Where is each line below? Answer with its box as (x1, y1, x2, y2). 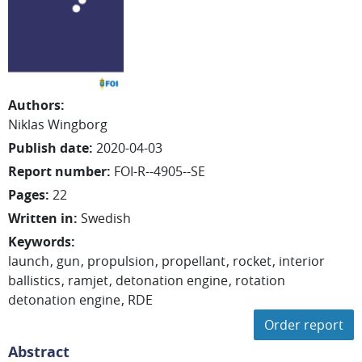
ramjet (68, 271, 108, 289)
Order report (264, 316, 343, 334)
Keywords (8, 233, 71, 250)
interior (279, 252, 325, 270)
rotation (235, 271, 285, 289)
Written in (8, 209, 74, 227)
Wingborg (48, 116, 107, 133)
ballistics (8, 271, 61, 289)
